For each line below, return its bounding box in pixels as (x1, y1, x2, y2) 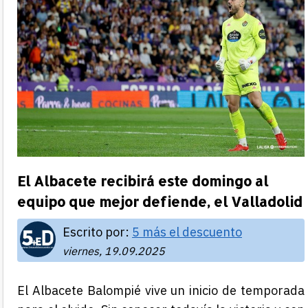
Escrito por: (63, 223, 132, 240)
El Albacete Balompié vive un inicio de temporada (17, 282, 305, 298)
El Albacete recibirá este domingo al (17, 171, 268, 190)
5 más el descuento (132, 223, 242, 240)
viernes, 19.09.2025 (63, 243, 165, 258)
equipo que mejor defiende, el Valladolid (17, 192, 302, 210)
